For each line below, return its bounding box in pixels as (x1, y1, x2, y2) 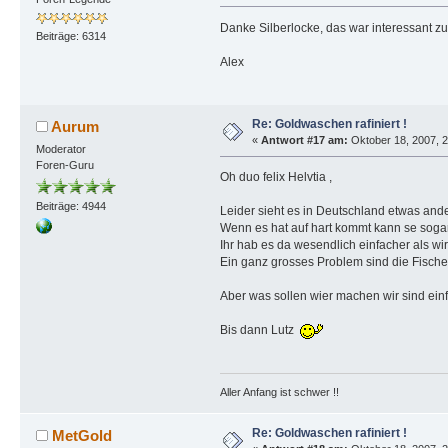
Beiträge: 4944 (35, 200, 106, 213)
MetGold (52, 426, 113, 444)
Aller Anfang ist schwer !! (219, 385, 339, 398)
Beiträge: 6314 (35, 30, 106, 43)
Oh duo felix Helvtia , (219, 170, 332, 185)
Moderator (35, 143, 86, 156)
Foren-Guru (35, 159, 94, 172)
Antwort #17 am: (260, 134, 348, 147)
